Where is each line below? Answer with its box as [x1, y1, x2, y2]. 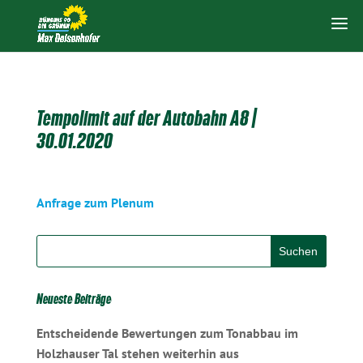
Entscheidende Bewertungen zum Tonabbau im [36, 325, 298, 341]
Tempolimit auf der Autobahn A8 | [36, 106, 256, 130]
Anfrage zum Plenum [36, 194, 154, 211]
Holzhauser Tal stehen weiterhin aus [36, 345, 239, 361]
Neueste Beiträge [36, 291, 111, 307]
